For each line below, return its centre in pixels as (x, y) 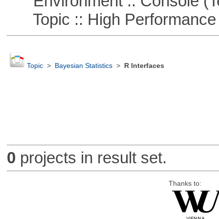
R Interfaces (144, 66)
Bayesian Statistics (83, 66)
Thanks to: (185, 183)
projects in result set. (91, 158)
